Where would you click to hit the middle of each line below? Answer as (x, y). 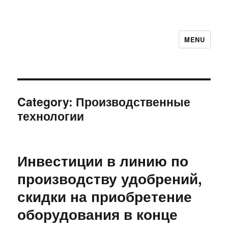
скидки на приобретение (105, 196)
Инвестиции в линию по (103, 161)
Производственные (133, 102)
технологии (51, 116)
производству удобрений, (110, 178)
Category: (47, 102)
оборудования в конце (98, 214)
